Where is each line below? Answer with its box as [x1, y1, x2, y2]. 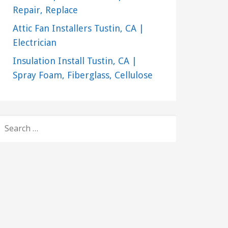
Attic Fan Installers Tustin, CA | [12, 23, 144, 34]
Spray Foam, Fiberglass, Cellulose [12, 70, 153, 81]
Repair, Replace [12, 5, 78, 16]
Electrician [12, 37, 56, 48]
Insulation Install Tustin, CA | [12, 55, 137, 67]
